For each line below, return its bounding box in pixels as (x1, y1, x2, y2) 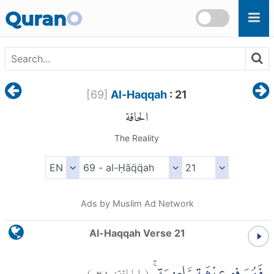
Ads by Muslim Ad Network (80, 198, 194, 209)
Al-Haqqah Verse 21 (89, 227, 185, 240)
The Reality (114, 133, 160, 144)
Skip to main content (5, 1, 102, 13)
